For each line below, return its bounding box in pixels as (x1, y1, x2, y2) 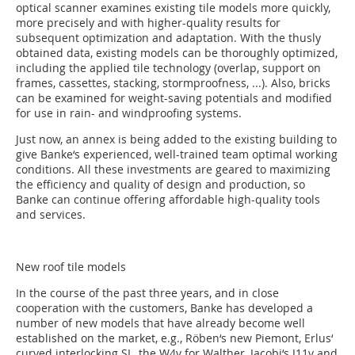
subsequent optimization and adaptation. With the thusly (16, 30, 321, 46)
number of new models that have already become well (16, 315, 305, 331)
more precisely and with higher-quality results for (16, 15, 281, 31)
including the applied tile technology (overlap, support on (16, 60, 321, 76)
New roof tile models (16, 259, 126, 275)
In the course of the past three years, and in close (16, 285, 279, 301)
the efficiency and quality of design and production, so (16, 177, 305, 193)
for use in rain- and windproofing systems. (16, 105, 242, 121)
